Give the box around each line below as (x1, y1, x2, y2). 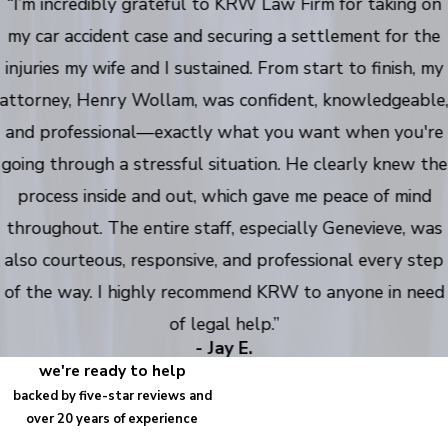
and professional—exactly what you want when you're (5, 120, 443, 145)
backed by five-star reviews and (12, 387, 212, 406)
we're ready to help (38, 360, 186, 382)
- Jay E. (195, 336, 253, 361)
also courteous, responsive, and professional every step (4, 248, 444, 273)
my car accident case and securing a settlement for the (7, 24, 441, 49)
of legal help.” (169, 312, 279, 337)
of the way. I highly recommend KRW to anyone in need (4, 280, 444, 305)
